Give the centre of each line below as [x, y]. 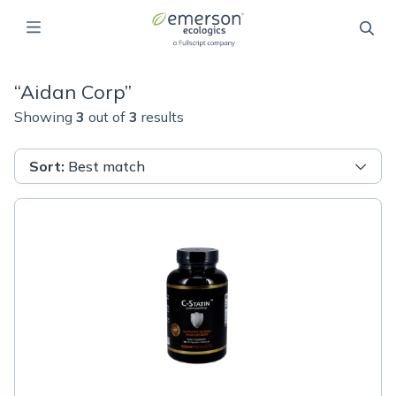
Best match [107, 166]
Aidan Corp [72, 92]
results [163, 117]
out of [107, 117]
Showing [43, 117]
